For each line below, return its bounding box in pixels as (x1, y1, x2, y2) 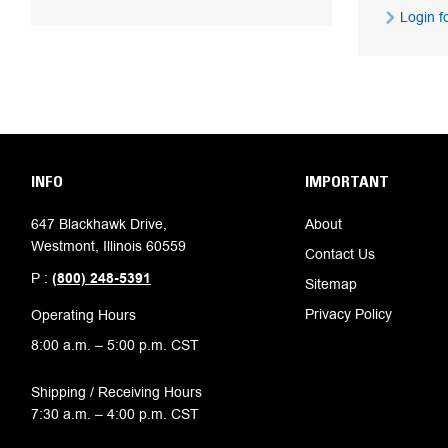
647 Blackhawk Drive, (31, 213, 167, 234)
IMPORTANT (304, 170, 389, 191)
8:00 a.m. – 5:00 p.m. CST (31, 334, 199, 355)
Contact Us (304, 243, 375, 264)
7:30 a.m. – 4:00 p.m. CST (31, 403, 199, 424)
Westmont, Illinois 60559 (31, 235, 186, 256)
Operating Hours (31, 304, 136, 325)
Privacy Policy (304, 303, 392, 324)
